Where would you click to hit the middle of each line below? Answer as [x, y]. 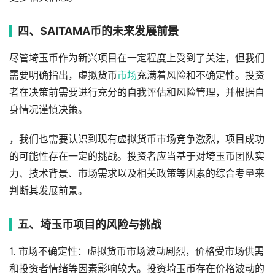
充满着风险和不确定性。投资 [201, 75]
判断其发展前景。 [48, 190]
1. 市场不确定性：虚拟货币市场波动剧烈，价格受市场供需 [137, 251]
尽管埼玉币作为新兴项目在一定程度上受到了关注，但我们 [137, 58]
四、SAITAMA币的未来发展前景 [98, 31]
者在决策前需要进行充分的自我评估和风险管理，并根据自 [137, 92]
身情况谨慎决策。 [48, 109]
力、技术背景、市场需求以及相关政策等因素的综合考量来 [137, 173]
